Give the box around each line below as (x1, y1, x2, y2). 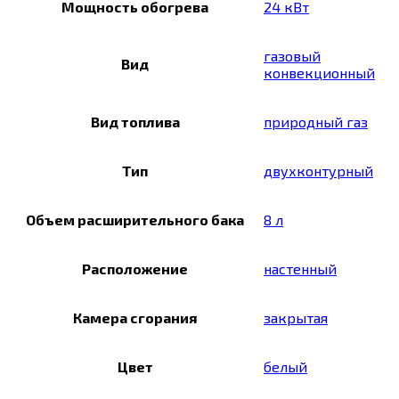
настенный (264, 260, 337, 278)
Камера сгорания (73, 309, 197, 327)
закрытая (264, 309, 328, 327)
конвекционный (264, 64, 375, 82)
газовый (264, 47, 321, 65)
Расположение (82, 260, 188, 278)
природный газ (264, 113, 368, 131)
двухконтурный (264, 162, 373, 180)
